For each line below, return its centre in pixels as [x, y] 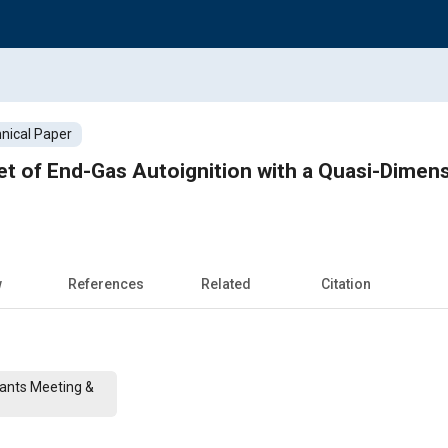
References [106, 283]
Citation [346, 283]
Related [226, 283]
